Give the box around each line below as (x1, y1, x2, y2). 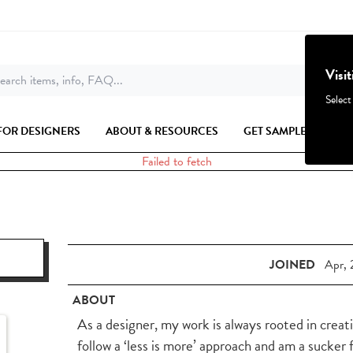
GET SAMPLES (243, 122, 313, 139)
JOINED (269, 255, 315, 274)
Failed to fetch (141, 152, 212, 172)
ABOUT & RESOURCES (106, 122, 218, 139)
